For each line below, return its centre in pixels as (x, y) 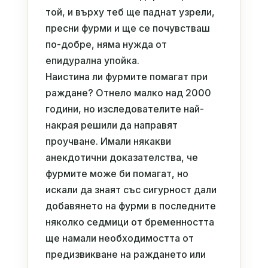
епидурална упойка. (92, 60)
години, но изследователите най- (124, 109)
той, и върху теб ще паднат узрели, (130, 12)
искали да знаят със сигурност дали (131, 189)
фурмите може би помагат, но (117, 173)
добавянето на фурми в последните (130, 205)
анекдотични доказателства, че (121, 157)
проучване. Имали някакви (108, 141)
